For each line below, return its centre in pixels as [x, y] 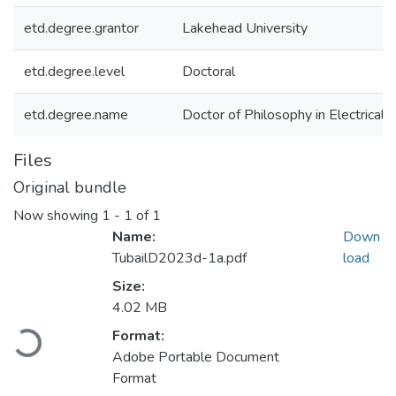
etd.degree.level [74, 72]
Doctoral [209, 72]
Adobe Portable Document [196, 358]
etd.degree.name [76, 115]
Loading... [45, 338]
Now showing [57, 216]
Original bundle [70, 187]
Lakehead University [245, 28]
